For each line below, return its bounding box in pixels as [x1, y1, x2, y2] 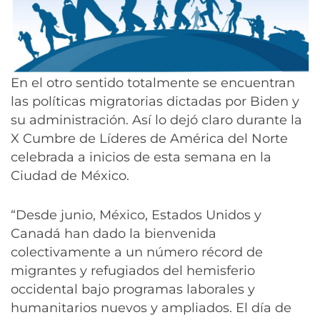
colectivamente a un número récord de [11, 244, 263, 261]
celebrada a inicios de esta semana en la [11, 149, 271, 166]
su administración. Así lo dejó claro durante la [11, 112, 302, 129]
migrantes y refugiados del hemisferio [11, 263, 255, 279]
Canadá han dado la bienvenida [11, 226, 216, 242]
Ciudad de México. [11, 168, 129, 184]
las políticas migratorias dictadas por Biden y [11, 94, 299, 110]
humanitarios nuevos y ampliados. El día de [11, 300, 291, 316]
